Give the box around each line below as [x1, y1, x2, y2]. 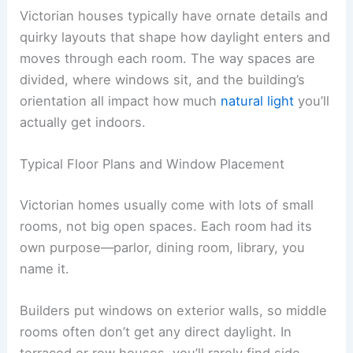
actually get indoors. [20, 113, 147, 130]
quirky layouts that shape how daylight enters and [20, 28, 331, 45]
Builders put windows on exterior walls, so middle [20, 302, 328, 318]
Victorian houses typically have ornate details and [20, 7, 329, 24]
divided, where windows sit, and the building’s [20, 71, 306, 87]
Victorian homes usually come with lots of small [20, 196, 314, 213]
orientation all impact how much [20, 92, 221, 109]
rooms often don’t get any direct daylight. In [20, 323, 292, 340]
